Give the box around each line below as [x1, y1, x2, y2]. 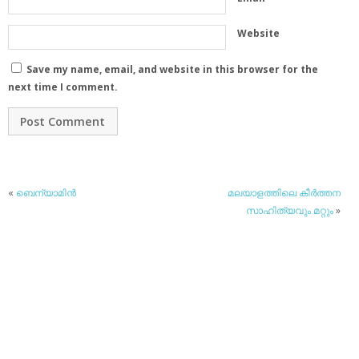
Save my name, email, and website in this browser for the [26, 63, 318, 77]
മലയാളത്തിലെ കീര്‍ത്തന [228, 186, 341, 200]
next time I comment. [8, 80, 118, 95]
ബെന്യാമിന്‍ [16, 186, 76, 200]
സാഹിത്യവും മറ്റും [246, 204, 334, 218]
